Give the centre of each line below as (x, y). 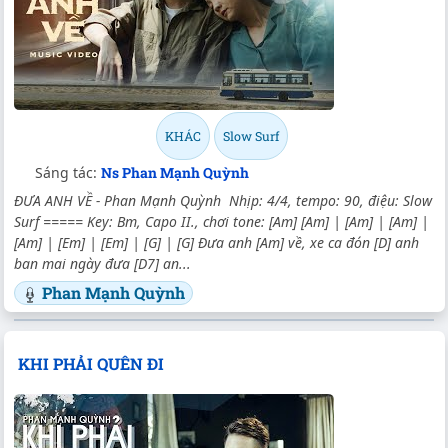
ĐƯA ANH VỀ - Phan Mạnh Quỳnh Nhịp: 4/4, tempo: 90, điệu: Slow (223, 200)
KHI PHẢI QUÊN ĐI (90, 363)
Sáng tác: (68, 172)
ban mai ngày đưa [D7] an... (102, 263)
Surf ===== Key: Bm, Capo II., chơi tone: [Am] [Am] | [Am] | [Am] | (221, 221)
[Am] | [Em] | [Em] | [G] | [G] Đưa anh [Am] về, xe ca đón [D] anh (216, 242)
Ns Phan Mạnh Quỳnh (175, 172)
